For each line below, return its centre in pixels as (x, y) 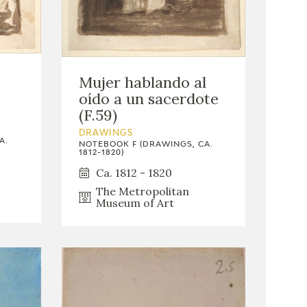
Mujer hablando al (142, 82)
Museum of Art (135, 202)
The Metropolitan (142, 191)
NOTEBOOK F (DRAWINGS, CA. (146, 144)
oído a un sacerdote (148, 98)
